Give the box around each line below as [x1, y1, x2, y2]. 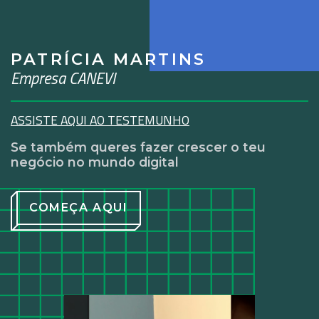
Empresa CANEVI [11, 66, 115, 91]
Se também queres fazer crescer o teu [11, 140, 266, 155]
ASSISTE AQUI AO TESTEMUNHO [11, 110, 189, 130]
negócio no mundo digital [11, 155, 179, 170]
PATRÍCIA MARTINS [11, 49, 206, 70]
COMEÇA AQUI [29, 201, 128, 215]
